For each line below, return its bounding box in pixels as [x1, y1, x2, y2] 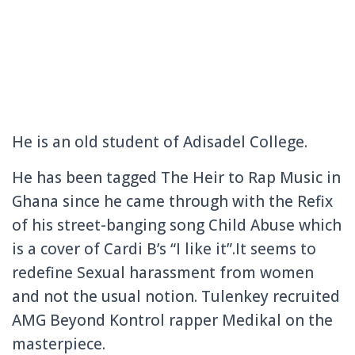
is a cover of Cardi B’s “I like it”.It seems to [12, 239, 316, 260]
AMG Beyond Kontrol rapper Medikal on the [12, 310, 333, 331]
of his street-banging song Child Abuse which [12, 215, 342, 236]
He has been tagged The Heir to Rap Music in [12, 167, 341, 189]
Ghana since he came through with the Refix [12, 191, 333, 212]
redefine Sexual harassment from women [12, 262, 314, 284]
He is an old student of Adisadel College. [12, 132, 307, 153]
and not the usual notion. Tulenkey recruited [12, 286, 340, 307]
